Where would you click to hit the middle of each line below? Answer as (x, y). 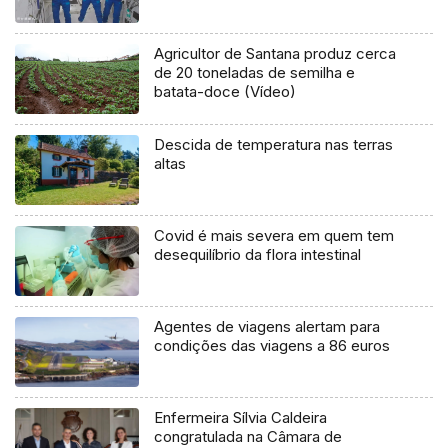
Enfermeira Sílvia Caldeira (241, 418)
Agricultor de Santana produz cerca (275, 54)
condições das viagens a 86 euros (272, 346)
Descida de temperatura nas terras (274, 145)
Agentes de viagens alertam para (267, 327)
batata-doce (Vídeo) (225, 92)
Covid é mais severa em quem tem (274, 236)
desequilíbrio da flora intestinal (258, 255)
